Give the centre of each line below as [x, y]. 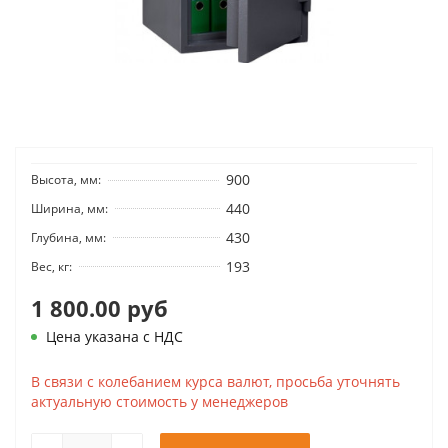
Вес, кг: [51, 266]
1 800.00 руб [99, 307]
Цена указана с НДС [114, 336]
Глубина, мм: [68, 237]
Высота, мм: [66, 180]
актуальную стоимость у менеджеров [159, 401]
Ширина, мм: [69, 209]
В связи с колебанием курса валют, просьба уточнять [215, 381]
